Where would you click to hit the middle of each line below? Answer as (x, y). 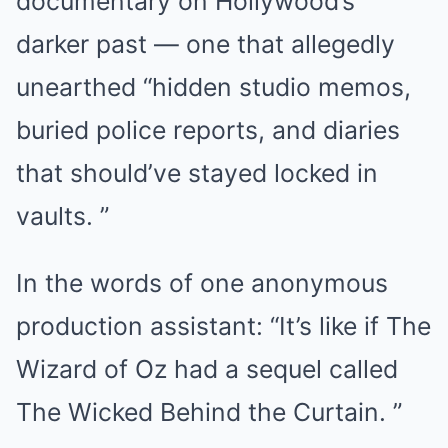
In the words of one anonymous (202, 283)
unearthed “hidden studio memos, (213, 87)
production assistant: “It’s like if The (223, 326)
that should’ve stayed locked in (197, 173)
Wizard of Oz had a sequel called (207, 369)
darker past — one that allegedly (205, 44)
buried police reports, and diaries (208, 130)
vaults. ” (62, 216)
